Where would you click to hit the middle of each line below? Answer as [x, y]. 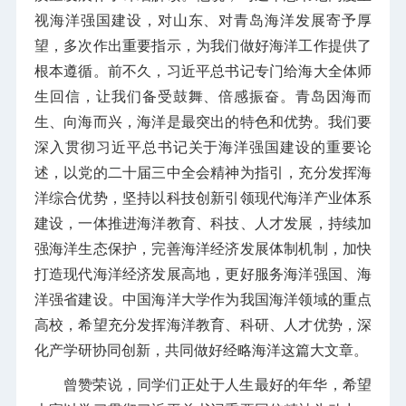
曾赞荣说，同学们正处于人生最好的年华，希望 [217, 384]
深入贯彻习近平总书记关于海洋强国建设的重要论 [203, 147]
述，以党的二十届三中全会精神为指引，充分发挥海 [203, 172]
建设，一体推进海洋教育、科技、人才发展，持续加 [203, 223]
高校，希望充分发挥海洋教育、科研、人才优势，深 [203, 324]
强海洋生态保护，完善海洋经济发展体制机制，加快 [203, 248]
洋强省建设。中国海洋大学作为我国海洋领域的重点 [203, 299]
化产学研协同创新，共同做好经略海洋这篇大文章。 [201, 350]
